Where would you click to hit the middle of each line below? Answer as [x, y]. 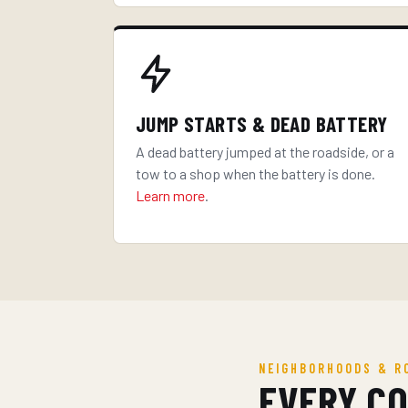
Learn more [170, 195]
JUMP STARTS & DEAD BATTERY [262, 124]
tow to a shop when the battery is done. [255, 173]
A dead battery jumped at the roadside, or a [265, 152]
